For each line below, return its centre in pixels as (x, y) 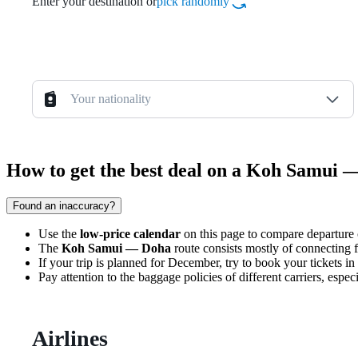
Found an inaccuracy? (64, 206)
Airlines (70, 338)
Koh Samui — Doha (116, 248)
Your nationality (111, 99)
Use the (59, 234)
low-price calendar (130, 234)
